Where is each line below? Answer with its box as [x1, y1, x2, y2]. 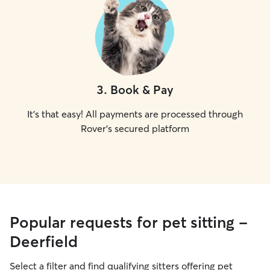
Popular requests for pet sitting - [10, 213, 248, 232]
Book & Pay [110, 82, 174, 97]
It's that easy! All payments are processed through [27, 108, 243, 120]
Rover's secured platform [81, 122, 189, 134]
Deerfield [10, 232, 78, 251]
